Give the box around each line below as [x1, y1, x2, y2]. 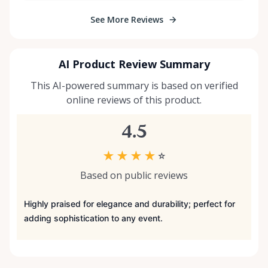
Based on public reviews [80, 169, 188, 182]
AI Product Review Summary [58, 57, 210, 72]
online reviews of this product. [66, 93, 202, 107]
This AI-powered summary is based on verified [30, 79, 238, 93]
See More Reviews [90, 14, 163, 26]
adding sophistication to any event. [24, 213, 163, 224]
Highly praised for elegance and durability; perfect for [24, 199, 235, 209]
